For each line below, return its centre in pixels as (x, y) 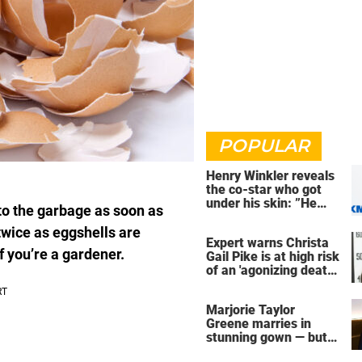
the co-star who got (264, 189)
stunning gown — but (267, 337)
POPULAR (264, 146)
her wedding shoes (261, 351)
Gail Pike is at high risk (273, 256)
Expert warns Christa (267, 242)
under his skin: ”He (261, 203)
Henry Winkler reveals (270, 176)
